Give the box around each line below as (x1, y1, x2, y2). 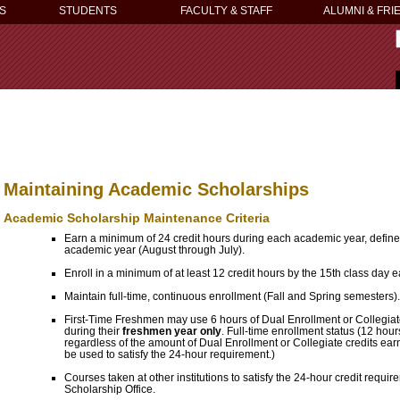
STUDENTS (59, 4, 117, 17)
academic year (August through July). (64, 244, 245, 256)
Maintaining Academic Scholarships (4, 179, 309, 199)
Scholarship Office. (64, 383, 155, 396)
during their (64, 325, 120, 337)
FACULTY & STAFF (180, 4, 272, 17)
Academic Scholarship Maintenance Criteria (4, 210, 270, 225)
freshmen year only (120, 325, 221, 337)
